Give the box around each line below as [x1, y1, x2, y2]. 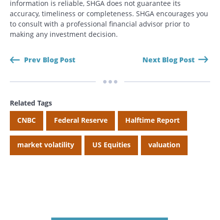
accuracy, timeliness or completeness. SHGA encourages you [10, 8, 208, 18]
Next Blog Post [142, 55, 194, 64]
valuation [148, 139, 180, 149]
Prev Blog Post [24, 55, 75, 64]
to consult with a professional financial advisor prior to [10, 19, 190, 28]
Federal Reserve [54, 115, 108, 125]
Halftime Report [125, 115, 180, 125]
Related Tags [10, 98, 52, 108]
